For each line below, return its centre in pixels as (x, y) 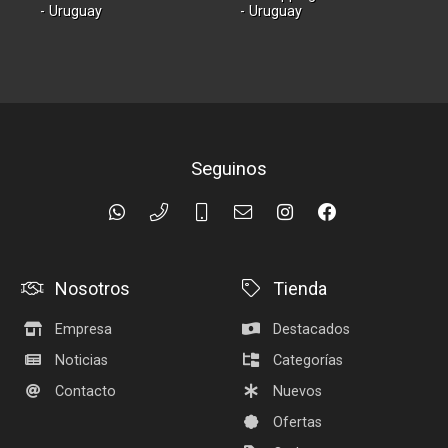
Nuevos (298, 392)
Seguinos (229, 169)
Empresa (84, 330)
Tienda (300, 289)
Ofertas (298, 423)
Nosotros (93, 289)
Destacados (312, 330)
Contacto (86, 392)
